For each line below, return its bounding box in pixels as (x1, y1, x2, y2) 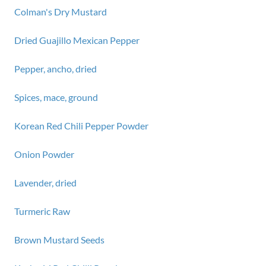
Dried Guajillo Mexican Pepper (14, 34, 140, 46)
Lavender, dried (14, 177, 77, 188)
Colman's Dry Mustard (14, 6, 107, 17)
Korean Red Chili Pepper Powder (14, 120, 148, 131)
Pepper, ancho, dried (14, 63, 97, 74)
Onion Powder (14, 148, 74, 160)
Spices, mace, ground (14, 91, 98, 103)
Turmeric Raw (14, 205, 70, 217)
